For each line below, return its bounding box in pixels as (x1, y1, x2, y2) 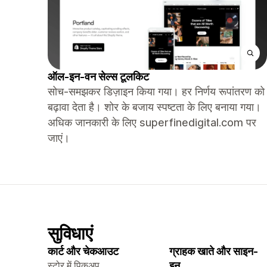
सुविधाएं (48, 223, 93, 244)
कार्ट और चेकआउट (48, 245, 119, 257)
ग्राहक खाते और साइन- (169, 245, 258, 257)
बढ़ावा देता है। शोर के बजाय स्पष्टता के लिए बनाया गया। (48, 101, 261, 113)
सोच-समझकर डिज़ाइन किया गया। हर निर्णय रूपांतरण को (48, 85, 265, 98)
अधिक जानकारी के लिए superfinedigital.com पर (48, 116, 256, 129)
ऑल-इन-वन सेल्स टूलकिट (48, 70, 149, 83)
